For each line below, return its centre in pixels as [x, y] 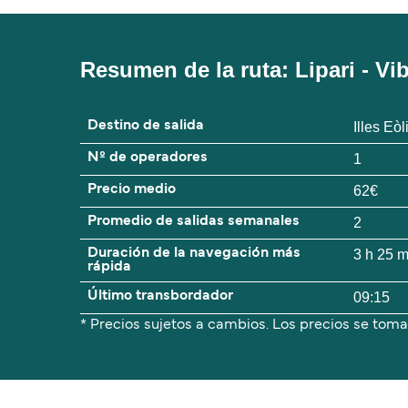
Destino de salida [146, 126]
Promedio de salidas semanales [194, 222]
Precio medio [132, 190]
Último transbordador [160, 296]
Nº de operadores [148, 158]
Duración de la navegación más [194, 254]
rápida [109, 267]
